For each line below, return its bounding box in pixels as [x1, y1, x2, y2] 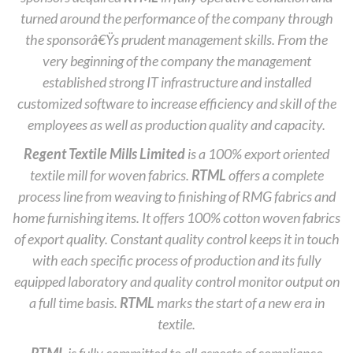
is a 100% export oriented [185, 145, 329, 162]
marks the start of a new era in [154, 294, 325, 311]
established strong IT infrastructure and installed [42, 73, 311, 91]
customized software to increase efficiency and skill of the [17, 95, 336, 112]
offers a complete [225, 166, 324, 184]
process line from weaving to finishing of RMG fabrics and [17, 188, 336, 205]
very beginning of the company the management [42, 52, 311, 69]
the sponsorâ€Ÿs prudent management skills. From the [25, 31, 328, 48]
